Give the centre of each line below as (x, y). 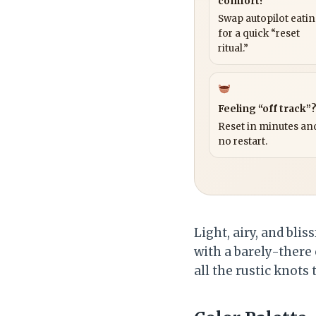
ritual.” (233, 48)
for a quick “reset (259, 33)
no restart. (243, 141)
